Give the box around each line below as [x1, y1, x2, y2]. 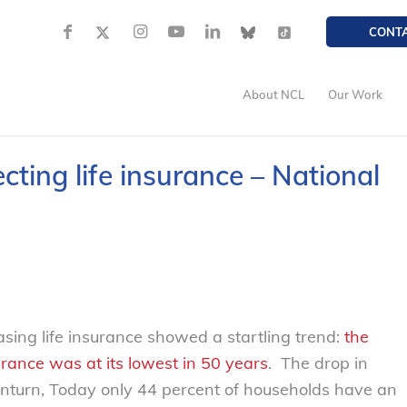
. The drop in [268, 352, 368, 373]
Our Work [328, 87, 383, 102]
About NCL [243, 87, 305, 102]
